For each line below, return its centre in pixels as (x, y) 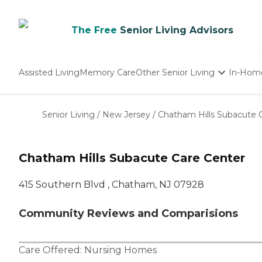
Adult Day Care (167, 125)
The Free (94, 30)
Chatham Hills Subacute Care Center (132, 158)
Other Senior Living (175, 72)
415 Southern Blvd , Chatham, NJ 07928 (111, 185)
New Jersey (126, 115)
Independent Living (177, 100)
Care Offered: (51, 250)
